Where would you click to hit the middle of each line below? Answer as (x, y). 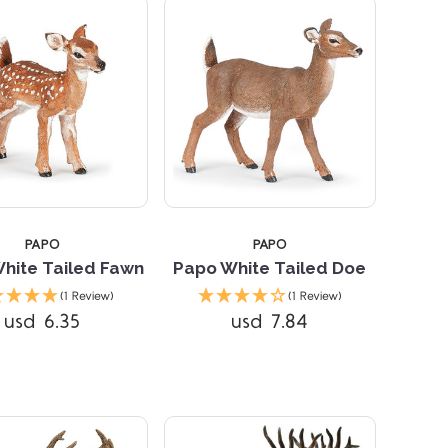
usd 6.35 (42, 321)
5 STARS (233, 160)
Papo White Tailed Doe (270, 267)
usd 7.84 (270, 321)
